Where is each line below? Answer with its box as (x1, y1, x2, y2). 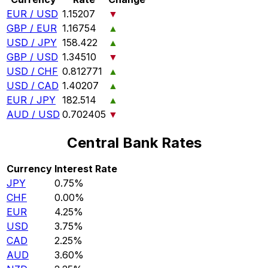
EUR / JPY (7, 94, 56, 106)
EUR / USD (7, 8, 58, 20)
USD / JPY (7, 36, 57, 49)
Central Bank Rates (66, 133, 202, 151)
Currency (7, 162, 52, 175)
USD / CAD (7, 80, 59, 92)
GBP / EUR (7, 22, 57, 35)
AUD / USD (7, 108, 60, 121)
